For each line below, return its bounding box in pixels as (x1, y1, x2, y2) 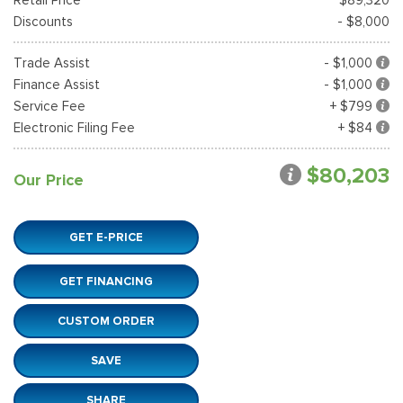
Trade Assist (13, 54, 90, 71)
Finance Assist (13, 76, 100, 93)
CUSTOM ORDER (58, 312, 155, 328)
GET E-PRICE (69, 228, 143, 245)
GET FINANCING (59, 273, 153, 289)
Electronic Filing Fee (13, 119, 135, 136)
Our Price (13, 169, 84, 190)
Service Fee (13, 97, 85, 114)
